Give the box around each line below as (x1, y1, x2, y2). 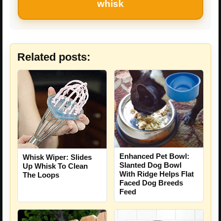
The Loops (23, 170, 59, 179)
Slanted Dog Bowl (119, 161, 182, 170)
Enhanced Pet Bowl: (119, 152, 189, 161)
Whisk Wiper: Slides (23, 152, 92, 161)
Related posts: (17, 50, 90, 63)
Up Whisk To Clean (23, 161, 88, 170)
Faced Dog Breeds (119, 179, 183, 187)
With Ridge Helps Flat (119, 170, 194, 179)
